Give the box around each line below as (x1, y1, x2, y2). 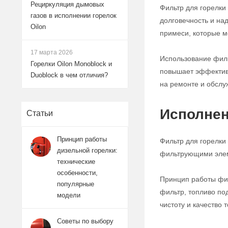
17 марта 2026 (31, 49, 73, 56)
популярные (57, 180, 94, 188)
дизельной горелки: (57, 147, 118, 154)
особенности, (57, 169, 98, 177)
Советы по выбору (57, 217, 113, 225)
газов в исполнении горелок (31, 12, 117, 19)
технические (57, 158, 95, 165)
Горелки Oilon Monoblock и (31, 60, 112, 68)
